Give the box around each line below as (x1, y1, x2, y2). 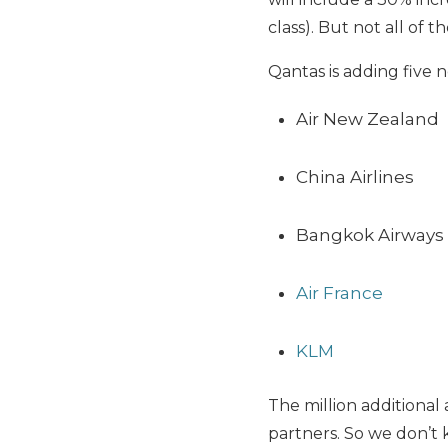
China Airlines (296, 166, 414, 187)
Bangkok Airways (296, 224, 444, 245)
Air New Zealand (296, 108, 439, 129)
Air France (296, 282, 383, 303)
